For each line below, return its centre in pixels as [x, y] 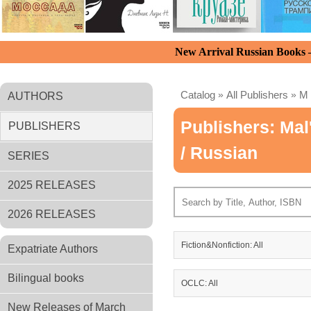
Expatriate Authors [53, 249]
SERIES [28, 156]
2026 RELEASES [52, 214]
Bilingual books [46, 278]
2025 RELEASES [52, 185]
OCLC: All [200, 283]
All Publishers [257, 95]
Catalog [198, 95]
